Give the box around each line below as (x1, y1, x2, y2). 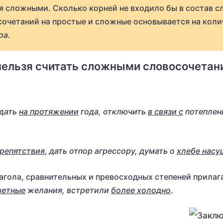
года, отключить (79, 107, 148, 116)
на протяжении (19, 107, 79, 116)
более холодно (111, 185, 171, 195)
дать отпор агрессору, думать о (49, 146, 177, 156)
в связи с (148, 107, 183, 116)
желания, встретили (25, 185, 111, 195)
